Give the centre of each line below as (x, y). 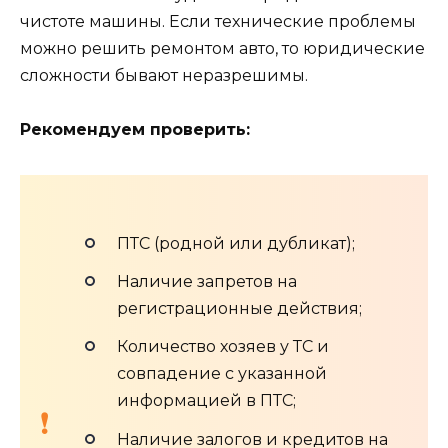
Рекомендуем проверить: (135, 129)
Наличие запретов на (207, 282)
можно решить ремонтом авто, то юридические (222, 48)
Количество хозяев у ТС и (223, 347)
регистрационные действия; (239, 309)
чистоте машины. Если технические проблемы (218, 21)
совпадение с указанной (222, 374)
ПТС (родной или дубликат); (236, 243)
